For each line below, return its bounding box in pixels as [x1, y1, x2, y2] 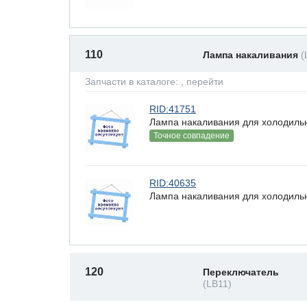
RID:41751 [149, 103, 196, 114]
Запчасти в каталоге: [85, 76, 181, 87]
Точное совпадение [153, 131, 230, 140]
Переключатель [203, 267, 279, 278]
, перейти [181, 76, 223, 87]
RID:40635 [149, 177, 196, 188]
